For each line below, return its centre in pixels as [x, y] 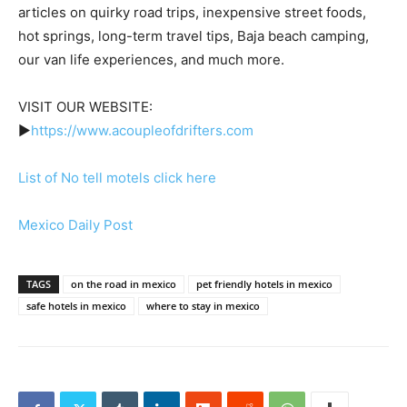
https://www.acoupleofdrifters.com [142, 131]
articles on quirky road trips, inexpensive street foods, [192, 13]
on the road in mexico [124, 284]
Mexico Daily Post [75, 225]
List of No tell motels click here [117, 178]
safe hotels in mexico [76, 306]
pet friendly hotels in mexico [264, 284]
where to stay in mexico [203, 306]
